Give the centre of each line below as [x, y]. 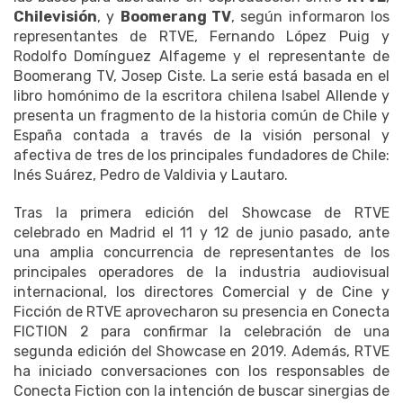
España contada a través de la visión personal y [201, 136]
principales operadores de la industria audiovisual [201, 273]
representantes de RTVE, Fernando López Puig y [201, 37]
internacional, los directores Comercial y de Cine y [201, 292]
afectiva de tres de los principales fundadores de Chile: [201, 156]
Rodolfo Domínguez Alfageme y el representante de [201, 57]
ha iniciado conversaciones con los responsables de [201, 372]
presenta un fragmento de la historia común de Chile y [201, 116]
